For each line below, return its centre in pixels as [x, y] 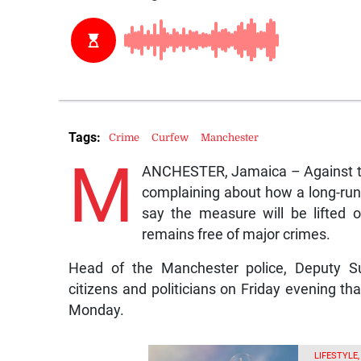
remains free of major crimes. [236, 235]
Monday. [97, 311]
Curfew [170, 137]
